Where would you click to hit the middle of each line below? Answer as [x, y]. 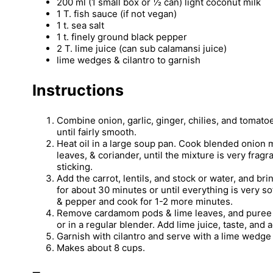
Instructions [78, 90]
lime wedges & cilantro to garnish [129, 60]
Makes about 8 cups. [101, 247]
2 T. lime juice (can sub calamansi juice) [142, 48]
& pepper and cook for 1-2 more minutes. [145, 201]
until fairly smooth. [97, 132]
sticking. [75, 166]
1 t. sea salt [80, 25]
